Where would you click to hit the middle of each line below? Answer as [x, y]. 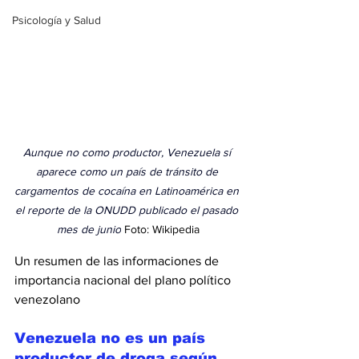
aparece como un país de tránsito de [128, 172]
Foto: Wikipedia [162, 230]
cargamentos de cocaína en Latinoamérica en [128, 191]
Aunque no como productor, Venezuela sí [128, 153]
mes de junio [89, 230]
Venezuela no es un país [112, 339]
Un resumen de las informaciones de [118, 261]
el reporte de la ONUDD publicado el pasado [128, 210]
